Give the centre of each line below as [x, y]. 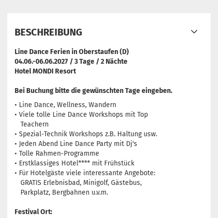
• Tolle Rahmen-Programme [57, 154]
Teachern [32, 124]
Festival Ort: [33, 212]
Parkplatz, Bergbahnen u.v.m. [61, 192]
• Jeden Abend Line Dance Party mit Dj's [76, 144]
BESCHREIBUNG [48, 32]
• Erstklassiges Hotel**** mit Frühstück [74, 163]
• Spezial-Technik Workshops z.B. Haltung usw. [88, 134]
